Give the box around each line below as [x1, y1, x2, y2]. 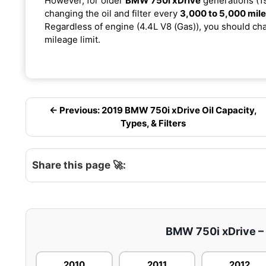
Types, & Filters [121, 117, 186, 129]
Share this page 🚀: [32, 159, 126, 171]
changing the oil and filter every [45, 7, 180, 19]
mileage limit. [45, 33, 100, 45]
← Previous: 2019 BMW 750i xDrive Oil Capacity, [49, 104, 258, 116]
